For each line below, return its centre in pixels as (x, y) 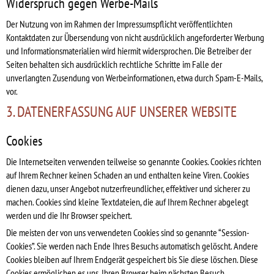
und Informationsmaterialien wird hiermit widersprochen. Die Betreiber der (129, 50)
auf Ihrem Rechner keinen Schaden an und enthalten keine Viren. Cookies (128, 175)
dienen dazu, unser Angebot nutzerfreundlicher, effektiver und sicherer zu (128, 188)
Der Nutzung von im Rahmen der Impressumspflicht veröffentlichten (119, 24)
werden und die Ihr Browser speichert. (69, 215)
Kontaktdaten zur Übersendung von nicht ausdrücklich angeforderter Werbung (135, 37)
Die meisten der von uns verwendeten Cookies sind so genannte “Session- (128, 232)
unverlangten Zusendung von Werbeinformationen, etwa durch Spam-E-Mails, (134, 77)
